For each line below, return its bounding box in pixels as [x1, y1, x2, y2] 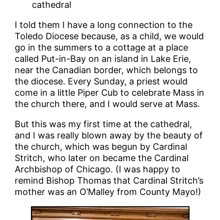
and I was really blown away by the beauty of [15, 130, 203, 140]
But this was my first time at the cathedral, [15, 118, 192, 129]
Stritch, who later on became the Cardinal [15, 152, 189, 163]
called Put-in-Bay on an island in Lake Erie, [15, 53, 192, 64]
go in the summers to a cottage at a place [15, 42, 189, 53]
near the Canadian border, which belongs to [15, 64, 198, 75]
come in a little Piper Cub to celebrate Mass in [15, 87, 205, 98]
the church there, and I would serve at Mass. [15, 98, 200, 109]
